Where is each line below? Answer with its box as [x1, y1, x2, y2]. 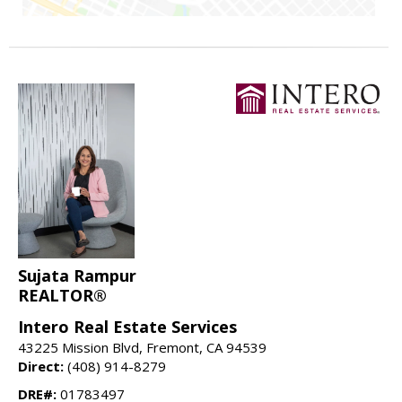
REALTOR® [18, 284, 107, 306]
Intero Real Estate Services [18, 315, 237, 337]
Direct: [18, 356, 64, 375]
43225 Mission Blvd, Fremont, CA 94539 [18, 337, 267, 356]
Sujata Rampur [18, 264, 136, 286]
